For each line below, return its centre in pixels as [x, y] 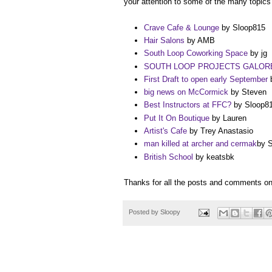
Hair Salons [164, 40]
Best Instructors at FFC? [188, 105]
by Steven [247, 92]
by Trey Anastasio [220, 131]
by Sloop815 [242, 27]
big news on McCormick [186, 92]
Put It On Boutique [177, 118]
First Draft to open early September [206, 79]
